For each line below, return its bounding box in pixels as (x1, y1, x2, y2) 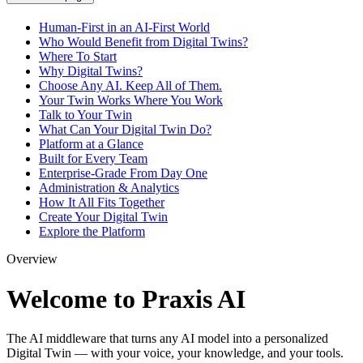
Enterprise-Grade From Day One (39, 166, 207, 181)
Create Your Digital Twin (39, 210, 168, 224)
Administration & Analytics (39, 181, 179, 195)
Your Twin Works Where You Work (39, 93, 223, 108)
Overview (6, 252, 58, 267)
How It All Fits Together (39, 195, 164, 210)
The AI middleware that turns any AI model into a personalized (6, 331, 328, 345)
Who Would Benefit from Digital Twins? (39, 35, 248, 49)
